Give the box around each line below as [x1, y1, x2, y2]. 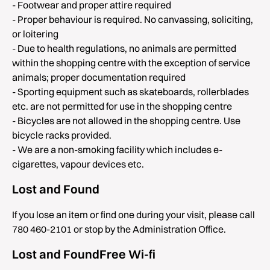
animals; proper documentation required [12, 71, 186, 83]
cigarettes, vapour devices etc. [12, 158, 144, 170]
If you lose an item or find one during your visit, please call [12, 209, 255, 221]
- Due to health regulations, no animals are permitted [12, 42, 236, 54]
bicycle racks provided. [12, 129, 111, 141]
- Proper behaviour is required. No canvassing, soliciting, [12, 13, 253, 25]
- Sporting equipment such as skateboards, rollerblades [12, 86, 249, 98]
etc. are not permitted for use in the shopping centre [12, 100, 232, 112]
